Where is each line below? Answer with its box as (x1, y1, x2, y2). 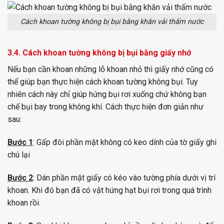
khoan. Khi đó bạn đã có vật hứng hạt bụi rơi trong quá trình (7, 185, 211, 195)
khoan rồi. (7, 197, 40, 207)
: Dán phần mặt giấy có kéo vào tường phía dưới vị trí (33, 172, 215, 182)
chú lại (7, 149, 30, 159)
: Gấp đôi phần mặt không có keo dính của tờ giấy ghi (33, 137, 216, 147)
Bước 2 (7, 172, 33, 182)
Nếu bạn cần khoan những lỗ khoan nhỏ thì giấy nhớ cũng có (7, 64, 213, 74)
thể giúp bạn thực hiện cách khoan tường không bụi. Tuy (7, 77, 198, 87)
